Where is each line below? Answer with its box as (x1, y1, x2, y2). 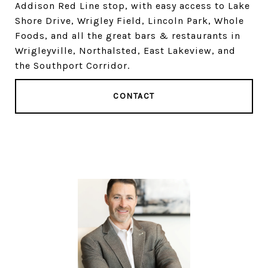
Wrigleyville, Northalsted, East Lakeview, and (15, 45, 236, 56)
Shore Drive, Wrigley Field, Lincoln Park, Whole (15, 15, 244, 26)
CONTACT (113, 91, 155, 101)
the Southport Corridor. (15, 60, 130, 71)
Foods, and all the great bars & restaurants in (15, 30, 240, 41)
